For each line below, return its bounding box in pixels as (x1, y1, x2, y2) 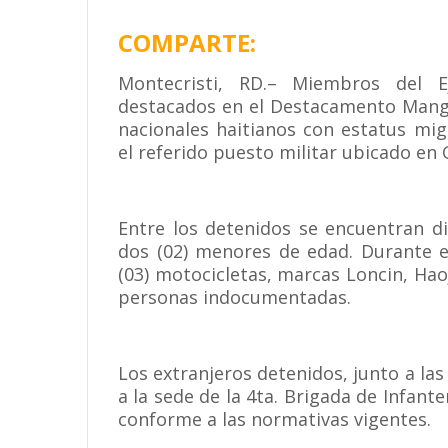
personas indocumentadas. (118, 285, 351, 309)
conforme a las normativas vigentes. (118, 407, 431, 431)
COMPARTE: (118, 26, 256, 59)
